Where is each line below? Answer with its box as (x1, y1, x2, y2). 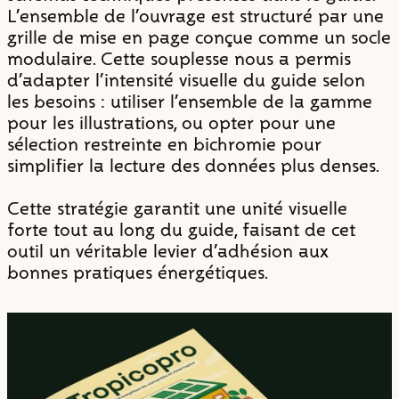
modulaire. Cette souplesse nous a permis (7, 47, 351, 70)
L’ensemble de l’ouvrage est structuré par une (7, 4, 384, 28)
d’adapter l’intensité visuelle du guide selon (7, 69, 365, 92)
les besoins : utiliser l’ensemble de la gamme (7, 90, 372, 113)
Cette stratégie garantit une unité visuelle (7, 197, 347, 220)
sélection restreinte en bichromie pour (7, 133, 322, 156)
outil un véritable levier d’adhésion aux (7, 240, 329, 263)
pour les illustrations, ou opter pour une (7, 111, 336, 134)
